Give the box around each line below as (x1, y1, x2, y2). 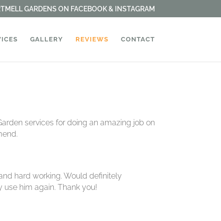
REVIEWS (75, 36, 109, 43)
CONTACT (120, 36, 155, 43)
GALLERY (30, 36, 63, 43)
